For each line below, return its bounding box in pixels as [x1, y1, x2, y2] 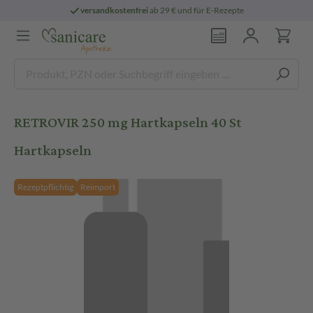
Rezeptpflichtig [17, 182, 73, 192]
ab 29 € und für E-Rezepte [148, 5, 245, 15]
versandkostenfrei [80, 5, 149, 15]
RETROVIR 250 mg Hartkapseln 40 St [14, 109, 242, 136]
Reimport [80, 182, 115, 192]
